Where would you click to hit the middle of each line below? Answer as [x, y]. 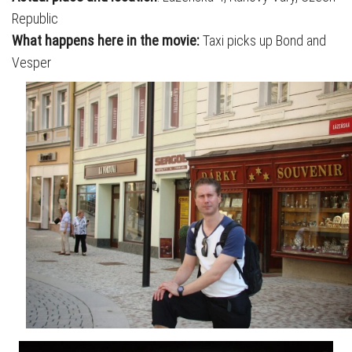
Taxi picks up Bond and [264, 40]
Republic [35, 18]
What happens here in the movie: [107, 40]
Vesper [31, 62]
